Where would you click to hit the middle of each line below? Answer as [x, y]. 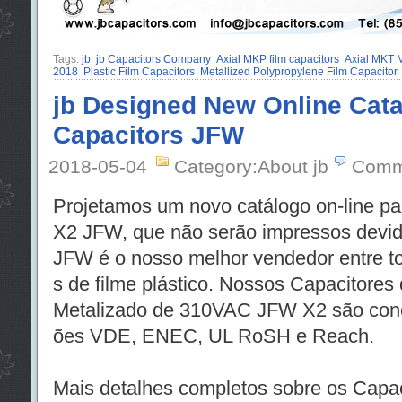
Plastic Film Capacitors [139, 71]
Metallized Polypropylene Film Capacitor [298, 71]
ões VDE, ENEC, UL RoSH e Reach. [213, 336]
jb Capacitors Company [153, 59]
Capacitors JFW [148, 134]
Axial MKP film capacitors [277, 59]
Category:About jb [251, 166]
